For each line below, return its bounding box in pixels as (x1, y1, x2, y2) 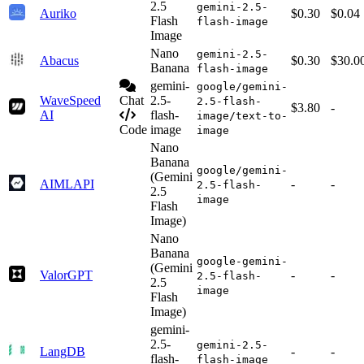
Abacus (40, 54, 79, 68)
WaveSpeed (40, 93, 101, 108)
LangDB (40, 344, 85, 359)
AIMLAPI (40, 177, 94, 192)
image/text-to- (197, 110, 288, 123)
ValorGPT (40, 268, 93, 283)
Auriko (40, 6, 76, 21)
